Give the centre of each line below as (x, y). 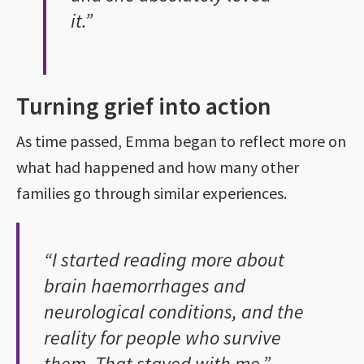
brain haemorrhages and (145, 285)
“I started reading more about (164, 259)
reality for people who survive (162, 337)
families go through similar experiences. (152, 193)
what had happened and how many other (158, 167)
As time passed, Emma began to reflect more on (181, 141)
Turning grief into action (144, 105)
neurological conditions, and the (174, 311)
